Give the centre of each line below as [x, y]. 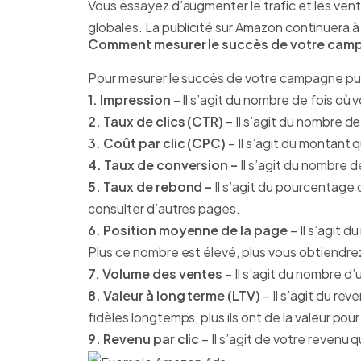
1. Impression [129, 100]
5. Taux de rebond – [150, 187]
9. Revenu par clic [144, 339]
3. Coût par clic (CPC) [157, 143]
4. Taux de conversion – [163, 165]
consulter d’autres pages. [164, 209]
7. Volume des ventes [156, 274]
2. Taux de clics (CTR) [156, 122]
